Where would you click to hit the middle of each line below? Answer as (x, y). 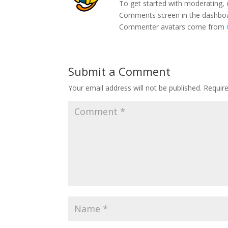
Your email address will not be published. (135, 88)
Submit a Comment (120, 71)
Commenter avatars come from (173, 27)
